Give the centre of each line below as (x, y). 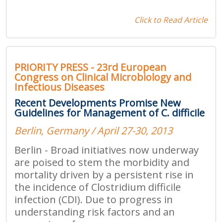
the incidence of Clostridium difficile (98, 187)
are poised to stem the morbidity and (102, 162)
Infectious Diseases (59, 87)
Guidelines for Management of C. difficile (110, 112)
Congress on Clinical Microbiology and (103, 77)
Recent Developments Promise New (98, 103)
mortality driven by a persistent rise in (104, 174)
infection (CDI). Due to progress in (94, 199)
